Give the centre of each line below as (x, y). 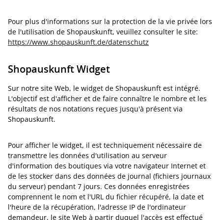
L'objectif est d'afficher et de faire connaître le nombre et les (107, 98)
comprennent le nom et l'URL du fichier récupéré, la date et (106, 197)
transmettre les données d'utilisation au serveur (87, 155)
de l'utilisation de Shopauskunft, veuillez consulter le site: (103, 32)
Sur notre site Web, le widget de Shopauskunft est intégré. (104, 88)
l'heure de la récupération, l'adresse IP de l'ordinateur (97, 207)
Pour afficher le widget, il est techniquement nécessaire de (105, 145)
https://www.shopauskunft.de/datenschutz (78, 42)
